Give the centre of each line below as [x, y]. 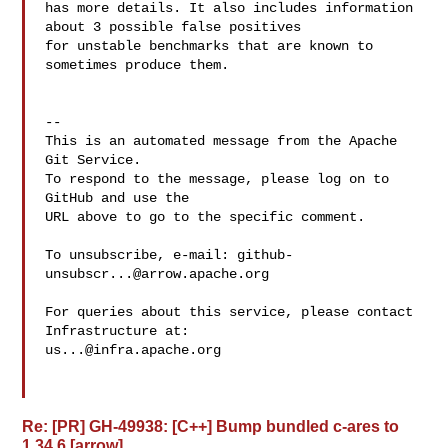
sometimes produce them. [137, 65]
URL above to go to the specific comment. [205, 217]
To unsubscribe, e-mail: [141, 255]
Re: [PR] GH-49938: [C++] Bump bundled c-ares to [211, 426]
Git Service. [93, 160]
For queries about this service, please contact [229, 312]
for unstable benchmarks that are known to [209, 46]
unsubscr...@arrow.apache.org [157, 274]
